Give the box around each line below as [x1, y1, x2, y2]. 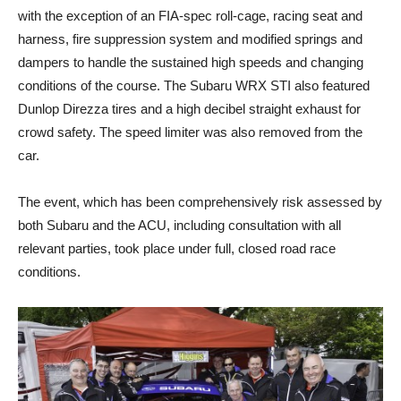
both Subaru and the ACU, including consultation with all [18, 217, 341, 233]
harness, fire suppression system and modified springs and [18, 30, 363, 47]
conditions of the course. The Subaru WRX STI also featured [18, 77, 370, 93]
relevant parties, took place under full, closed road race [18, 240, 336, 256]
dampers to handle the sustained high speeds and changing [18, 54, 363, 70]
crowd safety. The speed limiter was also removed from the [18, 124, 363, 140]
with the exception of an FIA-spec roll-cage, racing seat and [18, 7, 363, 23]
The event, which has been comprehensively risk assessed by [18, 193, 382, 209]
